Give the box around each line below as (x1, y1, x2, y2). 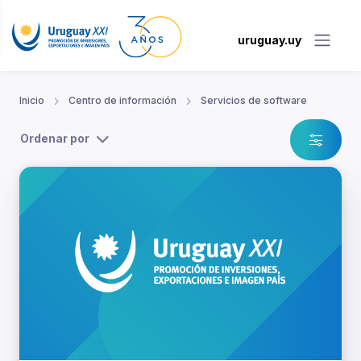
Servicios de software (201, 94, 307, 107)
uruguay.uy (238, 32, 301, 47)
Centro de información (68, 94, 176, 107)
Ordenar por (20, 131, 89, 146)
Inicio (19, 94, 44, 107)
